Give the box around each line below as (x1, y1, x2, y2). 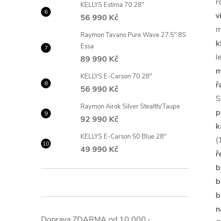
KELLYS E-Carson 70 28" (80, 72, 152, 81)
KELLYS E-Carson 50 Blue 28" (80, 132, 166, 141)
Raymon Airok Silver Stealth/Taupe (80, 102, 180, 111)
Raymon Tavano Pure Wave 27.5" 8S (80, 30, 186, 39)
